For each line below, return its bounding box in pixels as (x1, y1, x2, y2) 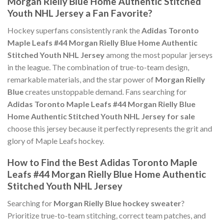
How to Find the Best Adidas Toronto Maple (7, 157, 197, 168)
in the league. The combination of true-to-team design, (7, 62, 189, 72)
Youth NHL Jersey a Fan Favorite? (7, 7, 152, 19)
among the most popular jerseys (105, 50, 213, 59)
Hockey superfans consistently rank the (7, 25, 141, 35)
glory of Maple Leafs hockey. (7, 136, 104, 145)
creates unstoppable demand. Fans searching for (24, 86, 187, 96)
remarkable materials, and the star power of (7, 74, 155, 84)
